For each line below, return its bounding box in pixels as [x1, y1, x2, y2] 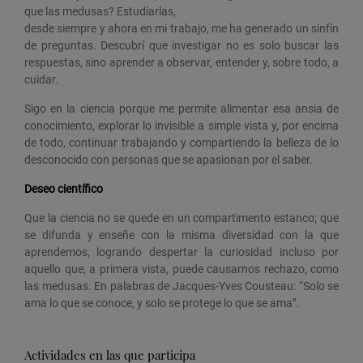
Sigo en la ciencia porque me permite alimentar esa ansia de [24, 101, 339, 115]
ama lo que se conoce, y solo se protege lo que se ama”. [24, 296, 300, 310]
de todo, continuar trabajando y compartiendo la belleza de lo [24, 135, 339, 149]
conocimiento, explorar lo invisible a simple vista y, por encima [24, 118, 339, 132]
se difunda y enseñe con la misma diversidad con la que [24, 228, 339, 241]
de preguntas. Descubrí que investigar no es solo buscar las [24, 38, 339, 52]
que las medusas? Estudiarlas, [24, 4, 176, 18]
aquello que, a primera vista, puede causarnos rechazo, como [24, 262, 339, 275]
